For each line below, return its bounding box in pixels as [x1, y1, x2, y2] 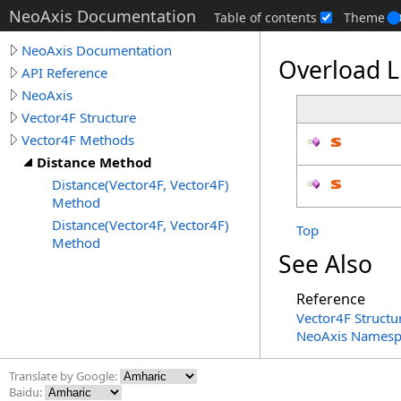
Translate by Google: [9, 368, 120, 384]
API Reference [21, 64, 107, 81]
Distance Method [37, 153, 152, 171]
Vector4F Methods [21, 131, 134, 149]
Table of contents [214, 9, 317, 26]
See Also [278, 248, 372, 280]
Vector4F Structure [21, 108, 136, 126]
